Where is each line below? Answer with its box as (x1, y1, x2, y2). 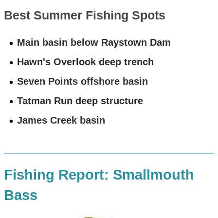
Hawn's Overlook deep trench (17, 56, 154, 68)
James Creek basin (17, 115, 106, 126)
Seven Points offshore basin (17, 76, 148, 87)
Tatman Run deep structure (17, 95, 144, 107)
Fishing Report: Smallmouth (3, 167, 194, 183)
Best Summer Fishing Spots (3, 8, 165, 22)
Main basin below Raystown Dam (17, 37, 171, 48)
